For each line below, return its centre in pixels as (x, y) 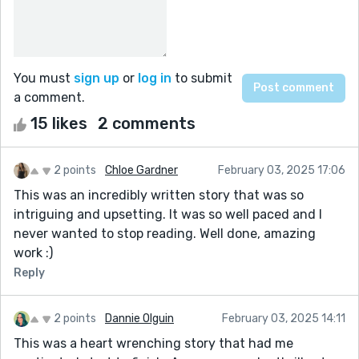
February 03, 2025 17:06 (282, 170)
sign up (97, 78)
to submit (202, 78)
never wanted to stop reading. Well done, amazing (165, 233)
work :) (33, 252)
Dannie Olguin (139, 318)
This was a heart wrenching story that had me (153, 343)
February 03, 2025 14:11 (284, 318)
